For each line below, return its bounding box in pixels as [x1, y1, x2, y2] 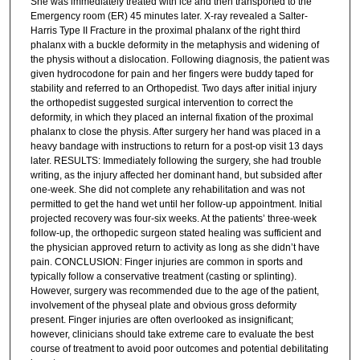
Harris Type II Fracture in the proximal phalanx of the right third [30, 25, 301, 37]
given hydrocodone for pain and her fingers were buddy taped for [30, 68, 313, 80]
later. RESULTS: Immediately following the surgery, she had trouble [30, 155, 321, 167]
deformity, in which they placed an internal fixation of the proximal [30, 112, 313, 124]
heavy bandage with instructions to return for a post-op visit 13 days [30, 141, 323, 153]
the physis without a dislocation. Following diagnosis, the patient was [30, 54, 329, 66]
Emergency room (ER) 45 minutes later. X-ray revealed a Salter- [30, 10, 308, 22]
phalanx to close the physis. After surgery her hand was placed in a [30, 126, 321, 138]
